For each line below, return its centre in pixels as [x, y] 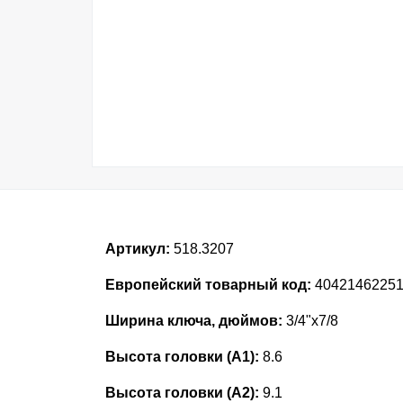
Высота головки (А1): [182, 357]
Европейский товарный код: [208, 285]
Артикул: [138, 249]
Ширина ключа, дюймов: [194, 321]
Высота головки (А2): [182, 393]
